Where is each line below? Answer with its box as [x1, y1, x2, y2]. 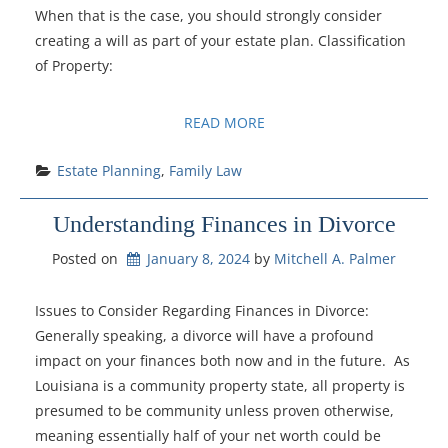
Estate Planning [56, 160, 161, 180]
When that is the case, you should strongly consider [35, 5, 382, 25]
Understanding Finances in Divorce [52, 210, 396, 237]
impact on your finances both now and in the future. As [35, 350, 410, 370]
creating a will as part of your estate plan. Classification [35, 30, 406, 50]
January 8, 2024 [146, 249, 250, 269]
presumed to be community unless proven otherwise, [35, 400, 394, 420]
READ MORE [183, 112, 265, 132]
